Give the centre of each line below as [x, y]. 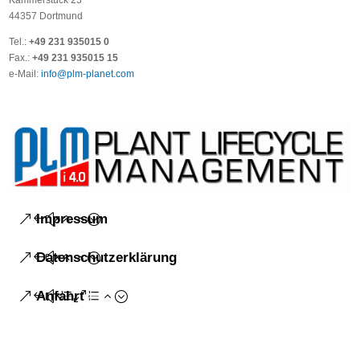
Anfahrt [61, 296]
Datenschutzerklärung [107, 257]
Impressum [72, 219]
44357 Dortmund [46, 16]
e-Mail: [24, 74]
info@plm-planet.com [88, 74]
